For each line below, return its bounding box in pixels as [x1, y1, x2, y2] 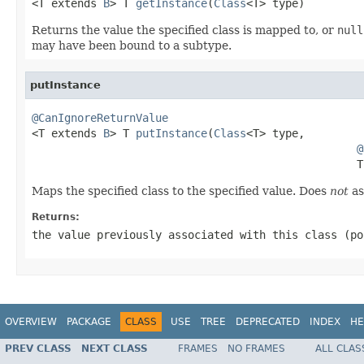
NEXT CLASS [81, 343, 148, 355]
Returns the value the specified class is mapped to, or [32, 23, 337, 37]
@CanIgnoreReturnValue [32, 110, 168, 124]
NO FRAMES [227, 343, 285, 355]
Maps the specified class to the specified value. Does [32, 184, 330, 197]
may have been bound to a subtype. [32, 38, 232, 52]
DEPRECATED [236, 315, 300, 327]
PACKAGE [67, 315, 111, 327]
